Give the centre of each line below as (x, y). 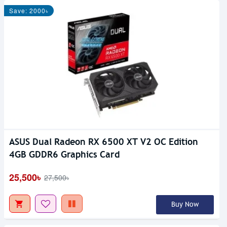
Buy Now (185, 205)
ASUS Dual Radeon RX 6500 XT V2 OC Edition (104, 142)
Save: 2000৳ (29, 10)
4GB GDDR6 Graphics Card (64, 155)
